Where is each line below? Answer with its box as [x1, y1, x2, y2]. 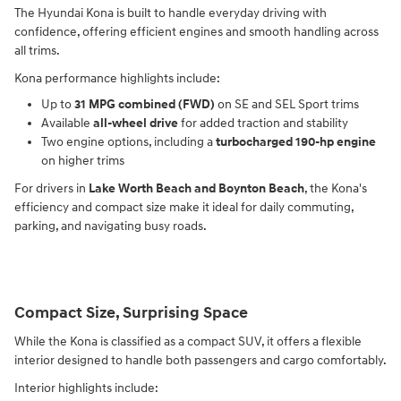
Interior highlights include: [14, 380, 158, 397]
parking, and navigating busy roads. [14, 218, 207, 234]
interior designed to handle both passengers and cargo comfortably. [14, 353, 387, 369]
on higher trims [41, 152, 124, 168]
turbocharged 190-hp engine [216, 133, 376, 149]
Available [41, 115, 93, 131]
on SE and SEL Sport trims [215, 96, 359, 112]
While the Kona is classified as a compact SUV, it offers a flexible [14, 334, 362, 350]
